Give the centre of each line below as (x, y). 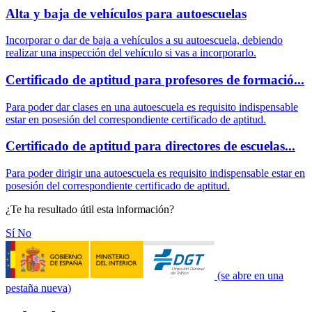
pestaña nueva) (38, 288)
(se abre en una (250, 276)
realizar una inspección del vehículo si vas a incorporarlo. (131, 53)
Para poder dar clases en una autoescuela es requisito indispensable (152, 107)
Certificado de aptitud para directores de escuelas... (150, 146)
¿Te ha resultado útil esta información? (90, 210)
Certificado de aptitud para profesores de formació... (155, 80)
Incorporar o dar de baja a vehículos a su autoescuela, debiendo (144, 40)
